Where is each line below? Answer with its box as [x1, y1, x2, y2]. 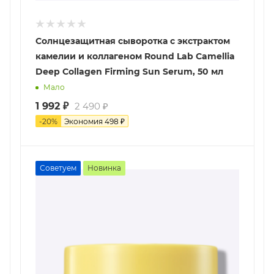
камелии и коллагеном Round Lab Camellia [35, 50, 235, 62]
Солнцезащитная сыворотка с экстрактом [35, 35, 230, 46]
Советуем [40, 163, 76, 172]
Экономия [64, 116, 105, 126]
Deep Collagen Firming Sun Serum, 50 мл [35, 65, 223, 77]
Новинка [87, 163, 121, 172]
